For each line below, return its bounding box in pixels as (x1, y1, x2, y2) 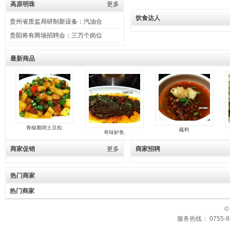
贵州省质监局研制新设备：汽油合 (10, 18, 104, 25)
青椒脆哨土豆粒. (26, 125, 64, 130)
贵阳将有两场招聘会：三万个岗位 (10, 32, 102, 39)
